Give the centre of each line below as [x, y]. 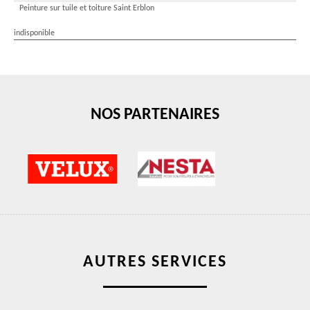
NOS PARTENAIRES [155, 115]
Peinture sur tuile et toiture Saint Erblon [87, 8]
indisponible [34, 33]
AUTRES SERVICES [155, 262]
